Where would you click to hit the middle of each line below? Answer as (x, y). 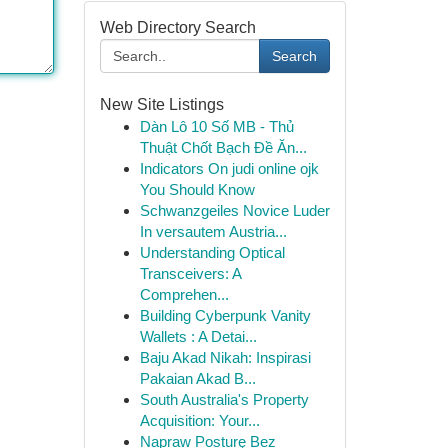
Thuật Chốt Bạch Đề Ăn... (223, 147)
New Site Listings (161, 104)
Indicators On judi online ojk (229, 168)
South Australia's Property (224, 399)
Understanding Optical (212, 252)
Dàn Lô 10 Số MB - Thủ (216, 126)
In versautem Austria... (213, 231)
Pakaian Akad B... (197, 378)
